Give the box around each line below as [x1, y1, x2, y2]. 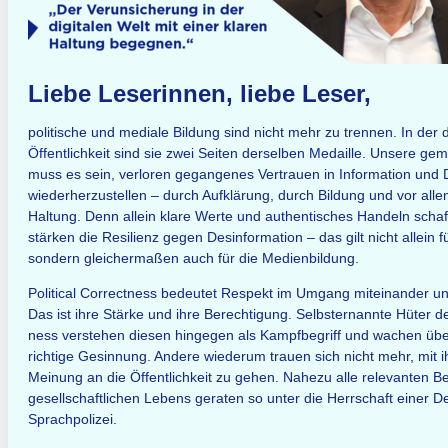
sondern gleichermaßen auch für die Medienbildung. [28, 250, 359, 266]
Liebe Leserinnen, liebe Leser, [28, 80, 371, 107]
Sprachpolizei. [28, 411, 117, 427]
